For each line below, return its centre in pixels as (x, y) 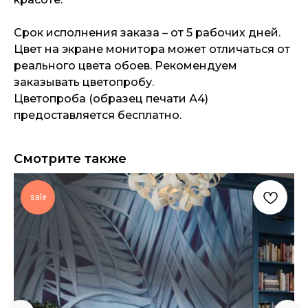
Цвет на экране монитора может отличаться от (152, 49)
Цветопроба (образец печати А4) (111, 99)
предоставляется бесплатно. (98, 115)
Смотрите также (70, 159)
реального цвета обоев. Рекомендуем (125, 66)
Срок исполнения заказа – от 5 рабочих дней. (147, 33)
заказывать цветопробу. (84, 82)
